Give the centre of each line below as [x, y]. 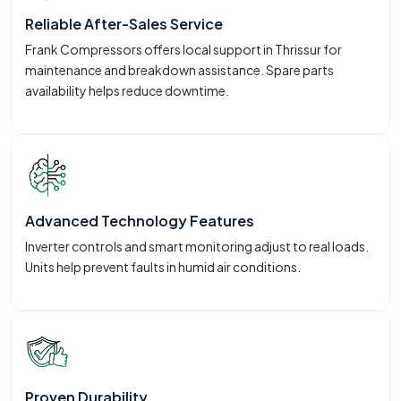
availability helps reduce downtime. [127, 91]
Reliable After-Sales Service [124, 24]
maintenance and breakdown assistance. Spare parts [179, 70]
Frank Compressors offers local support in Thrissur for [183, 50]
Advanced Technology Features [140, 221]
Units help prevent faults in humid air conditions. [163, 267]
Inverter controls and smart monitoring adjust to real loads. [197, 247]
